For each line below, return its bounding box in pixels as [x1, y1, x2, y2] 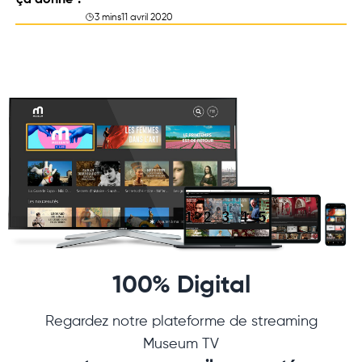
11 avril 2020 [121, 13, 173, 23]
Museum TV [143, 336, 219, 351]
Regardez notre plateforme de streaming [44, 314, 318, 329]
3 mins [95, 13, 121, 23]
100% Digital [112, 273, 250, 298]
